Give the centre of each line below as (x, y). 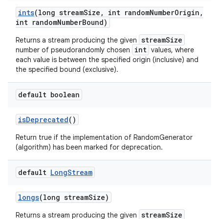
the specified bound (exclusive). (67, 69)
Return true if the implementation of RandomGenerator (104, 137)
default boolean (49, 94)
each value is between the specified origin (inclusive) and (107, 59)
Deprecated (47, 119)
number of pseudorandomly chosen (74, 50)
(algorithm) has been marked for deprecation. (89, 147)
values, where (172, 50)
